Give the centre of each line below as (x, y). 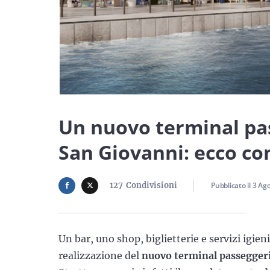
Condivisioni (152, 185)
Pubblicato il (232, 185)
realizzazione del (100, 255)
